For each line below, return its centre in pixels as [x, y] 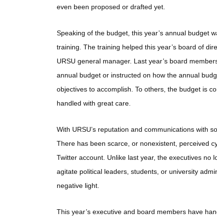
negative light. [78, 185]
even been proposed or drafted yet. [111, 7]
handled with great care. [94, 103]
